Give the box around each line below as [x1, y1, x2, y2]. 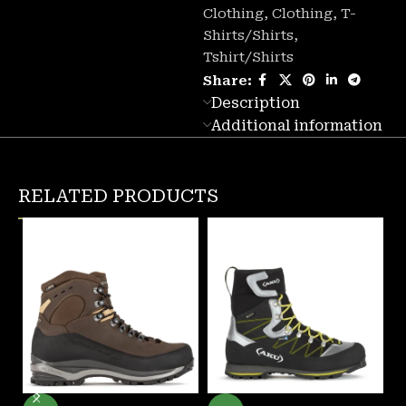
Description [210, 94, 300, 112]
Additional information [210, 117, 382, 135]
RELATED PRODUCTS [18, 185, 218, 208]
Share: [202, 72, 252, 89]
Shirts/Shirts [202, 27, 294, 44]
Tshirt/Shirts [202, 49, 294, 66]
